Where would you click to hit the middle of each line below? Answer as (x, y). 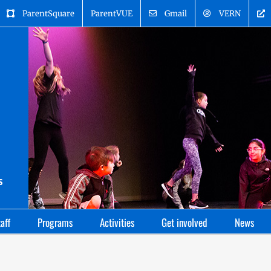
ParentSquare (48, 13)
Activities (117, 222)
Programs (55, 222)
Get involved (184, 222)
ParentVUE (112, 13)
